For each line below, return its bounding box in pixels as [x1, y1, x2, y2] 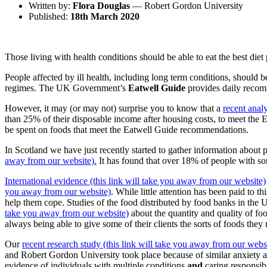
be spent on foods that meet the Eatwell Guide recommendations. [5, 125, 249, 135]
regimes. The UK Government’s [5, 83, 128, 94]
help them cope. [5, 197, 64, 208]
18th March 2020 [70, 11, 139, 22]
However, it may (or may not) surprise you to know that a [5, 103, 223, 114]
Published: [29, 11, 70, 22]
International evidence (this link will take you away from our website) [5, 176, 266, 187]
